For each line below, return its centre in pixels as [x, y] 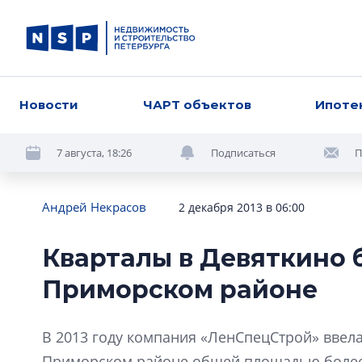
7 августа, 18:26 [94, 152]
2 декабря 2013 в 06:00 [242, 207]
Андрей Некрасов [94, 207]
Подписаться [243, 152]
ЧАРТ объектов [197, 105]
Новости [49, 105]
